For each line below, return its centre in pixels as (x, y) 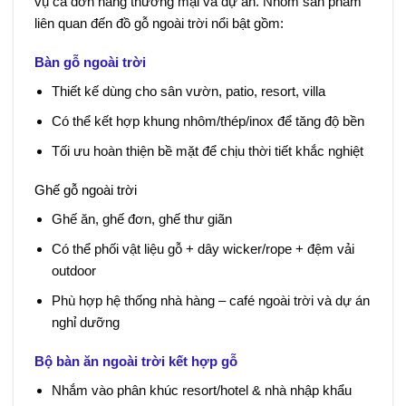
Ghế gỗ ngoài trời (85, 190)
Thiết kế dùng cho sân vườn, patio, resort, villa (188, 91)
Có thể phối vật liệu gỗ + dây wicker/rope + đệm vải (203, 248)
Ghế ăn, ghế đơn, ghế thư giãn (142, 218)
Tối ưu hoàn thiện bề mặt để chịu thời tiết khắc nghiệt (208, 150)
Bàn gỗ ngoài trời (90, 63)
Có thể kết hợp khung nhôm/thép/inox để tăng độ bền (208, 121)
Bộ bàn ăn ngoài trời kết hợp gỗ (135, 362)
